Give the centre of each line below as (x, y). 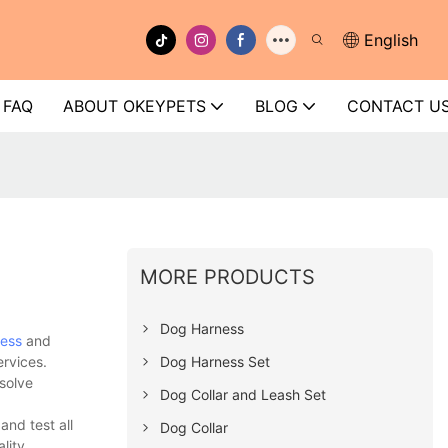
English (391, 40)
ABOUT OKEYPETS (134, 106)
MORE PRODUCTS (228, 276)
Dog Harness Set (215, 361)
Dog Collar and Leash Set (243, 394)
